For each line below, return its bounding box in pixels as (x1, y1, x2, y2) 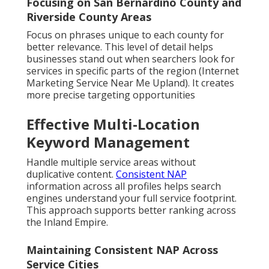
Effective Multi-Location (26, 114, 200, 134)
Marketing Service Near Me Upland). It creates (26, 76, 234, 90)
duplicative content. (26, 168, 116, 181)
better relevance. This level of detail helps (26, 40, 213, 54)
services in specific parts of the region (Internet (26, 64, 239, 78)
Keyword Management (26, 132, 190, 153)
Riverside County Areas (26, 10, 151, 25)
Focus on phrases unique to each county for (26, 28, 224, 42)
